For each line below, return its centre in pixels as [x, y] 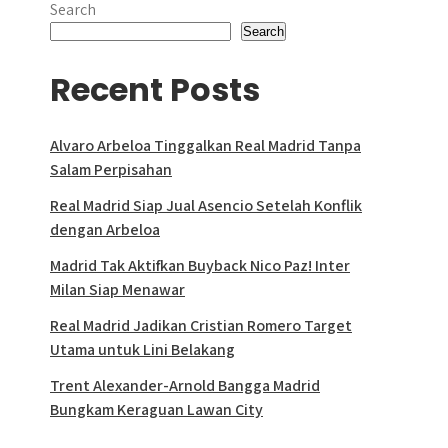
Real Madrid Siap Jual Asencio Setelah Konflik [206, 205]
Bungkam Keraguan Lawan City [156, 409]
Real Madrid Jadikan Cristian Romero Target [201, 325]
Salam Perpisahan [111, 169]
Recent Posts [155, 89]
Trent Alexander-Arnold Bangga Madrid [185, 385]
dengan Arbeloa [105, 229]
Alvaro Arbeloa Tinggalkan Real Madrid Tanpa [205, 145]
